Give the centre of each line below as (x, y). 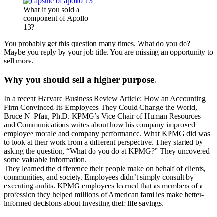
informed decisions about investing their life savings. (84, 203)
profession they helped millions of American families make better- (104, 194)
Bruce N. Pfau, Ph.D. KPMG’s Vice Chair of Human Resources (102, 116)
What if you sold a (51, 10)
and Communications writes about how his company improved (100, 124)
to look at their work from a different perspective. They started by (103, 142)
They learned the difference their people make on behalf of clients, (105, 168)
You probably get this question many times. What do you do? (97, 44)
